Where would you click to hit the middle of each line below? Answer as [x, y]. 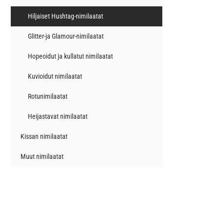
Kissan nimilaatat [44, 137]
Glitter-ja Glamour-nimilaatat [66, 36]
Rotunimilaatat [48, 97]
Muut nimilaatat [42, 157]
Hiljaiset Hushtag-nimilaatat [66, 16]
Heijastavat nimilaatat [58, 117]
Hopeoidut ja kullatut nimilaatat [70, 56]
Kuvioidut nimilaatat [55, 77]
